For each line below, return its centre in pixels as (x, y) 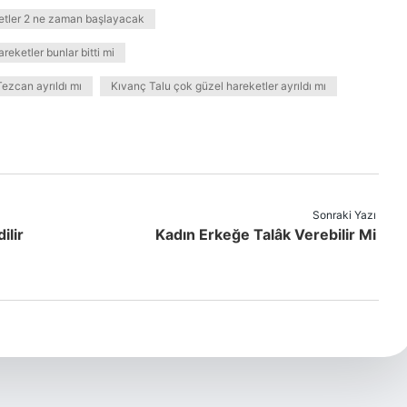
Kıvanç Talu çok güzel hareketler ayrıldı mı (218, 86)
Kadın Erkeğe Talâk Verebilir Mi (266, 234)
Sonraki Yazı (344, 215)
